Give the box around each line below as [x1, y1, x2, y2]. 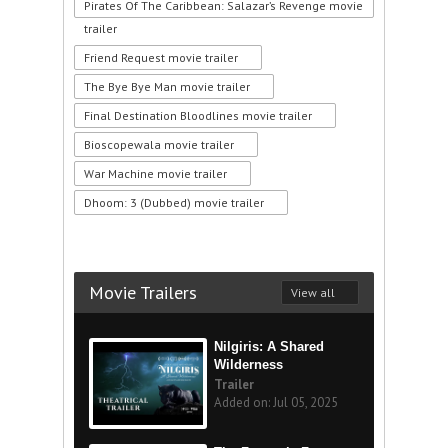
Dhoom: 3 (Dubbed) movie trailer [84, 195, 264, 210]
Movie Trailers [89, 281, 197, 304]
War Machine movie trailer [84, 166, 227, 181]
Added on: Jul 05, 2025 [214, 394, 338, 411]
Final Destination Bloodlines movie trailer [84, 108, 312, 123]
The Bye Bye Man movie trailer [84, 79, 250, 94]
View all [291, 285, 335, 300]
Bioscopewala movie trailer [84, 137, 234, 152]
